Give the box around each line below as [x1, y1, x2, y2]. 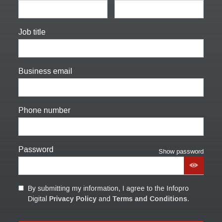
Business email [18, 65, 72, 76]
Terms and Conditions [112, 193, 187, 204]
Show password [159, 147, 204, 156]
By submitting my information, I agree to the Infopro [27, 183, 189, 193]
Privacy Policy [49, 193, 97, 204]
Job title [18, 26, 46, 37]
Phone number [18, 105, 70, 115]
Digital [27, 194, 49, 204]
